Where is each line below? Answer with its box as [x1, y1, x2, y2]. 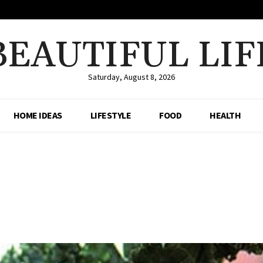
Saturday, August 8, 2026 [87, 71, 175, 82]
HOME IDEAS [13, 109, 62, 121]
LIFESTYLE [90, 109, 131, 121]
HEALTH [210, 109, 241, 121]
